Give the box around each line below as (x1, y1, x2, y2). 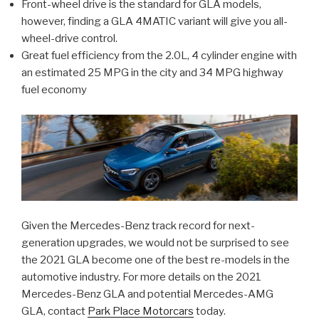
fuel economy (21, 83, 87, 97)
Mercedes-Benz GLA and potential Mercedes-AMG (21, 287, 273, 300)
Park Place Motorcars (88, 304, 194, 318)
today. (194, 304, 226, 318)
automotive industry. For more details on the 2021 (21, 270, 261, 283)
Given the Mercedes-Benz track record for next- (21, 219, 255, 232)
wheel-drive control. (21, 32, 117, 46)
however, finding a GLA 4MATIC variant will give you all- (21, 15, 288, 28)
